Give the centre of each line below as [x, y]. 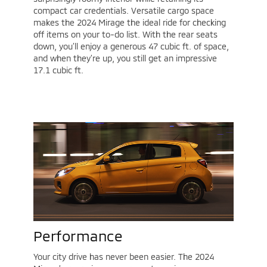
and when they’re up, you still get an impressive [125, 58]
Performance [78, 235]
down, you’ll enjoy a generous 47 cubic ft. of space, [131, 46]
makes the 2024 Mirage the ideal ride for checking [129, 23]
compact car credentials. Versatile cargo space [123, 11]
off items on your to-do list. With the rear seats [125, 35]
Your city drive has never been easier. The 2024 [123, 256]
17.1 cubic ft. [58, 70]
